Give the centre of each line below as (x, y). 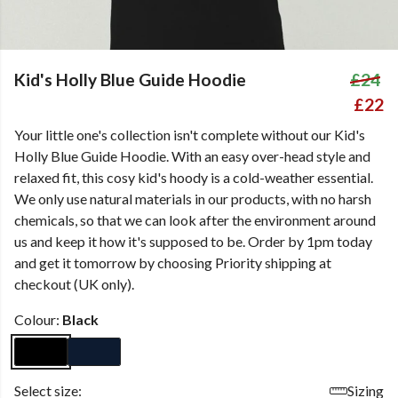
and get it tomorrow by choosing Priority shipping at (173, 263)
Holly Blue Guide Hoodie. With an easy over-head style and (192, 156)
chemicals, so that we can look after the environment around (195, 220)
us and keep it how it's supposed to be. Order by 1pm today (193, 241)
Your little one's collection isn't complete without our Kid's (190, 135)
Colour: (38, 319)
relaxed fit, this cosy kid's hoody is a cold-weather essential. (194, 177)
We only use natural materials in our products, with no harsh (193, 199)
